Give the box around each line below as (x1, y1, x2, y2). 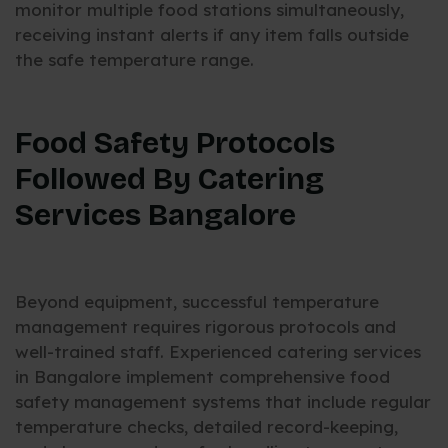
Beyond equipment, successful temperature (15, 290, 379, 312)
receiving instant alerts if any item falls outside (15, 23, 409, 45)
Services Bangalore (15, 197, 296, 234)
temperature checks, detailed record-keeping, (15, 415, 398, 437)
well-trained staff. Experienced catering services (15, 340, 421, 362)
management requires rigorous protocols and (15, 315, 396, 337)
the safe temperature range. (15, 48, 254, 70)
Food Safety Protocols (15, 125, 335, 162)
